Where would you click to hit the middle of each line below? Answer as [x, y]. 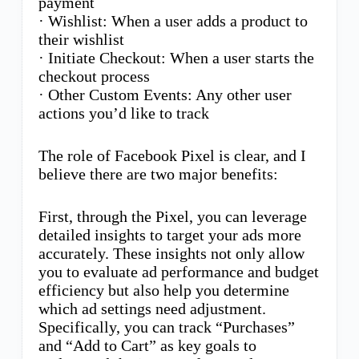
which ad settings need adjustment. [152, 308]
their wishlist [81, 39]
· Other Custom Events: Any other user [165, 94]
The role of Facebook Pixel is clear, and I [172, 155]
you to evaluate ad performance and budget [178, 271]
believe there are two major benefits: [158, 173]
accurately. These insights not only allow [171, 253]
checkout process [94, 76]
